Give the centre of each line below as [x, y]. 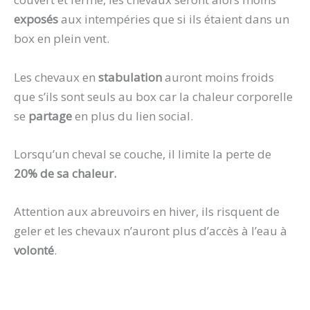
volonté [34, 250]
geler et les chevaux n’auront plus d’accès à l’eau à [151, 231]
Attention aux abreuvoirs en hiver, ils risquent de [147, 212]
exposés [36, 19]
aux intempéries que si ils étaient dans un [174, 19]
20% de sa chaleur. [66, 173]
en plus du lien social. [135, 116]
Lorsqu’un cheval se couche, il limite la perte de [143, 154]
